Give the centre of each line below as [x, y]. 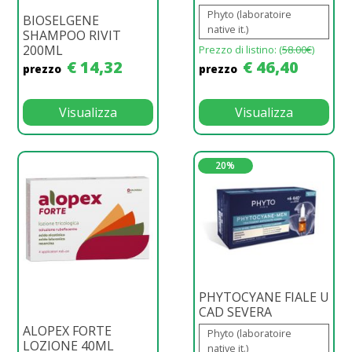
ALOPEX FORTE [67, 330]
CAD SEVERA [235, 312]
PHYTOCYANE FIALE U [264, 297]
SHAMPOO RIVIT [72, 35]
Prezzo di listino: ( [240, 49]
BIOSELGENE [61, 20]
